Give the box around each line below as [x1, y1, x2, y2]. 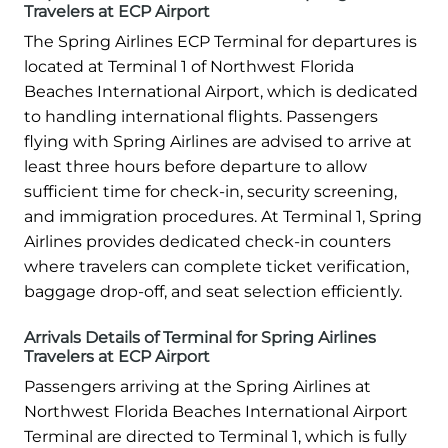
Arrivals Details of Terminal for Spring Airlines [24, 328, 376, 348]
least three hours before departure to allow [24, 157, 367, 177]
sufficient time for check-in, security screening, [24, 182, 397, 202]
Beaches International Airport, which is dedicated [24, 82, 418, 102]
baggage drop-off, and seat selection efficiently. [24, 282, 402, 302]
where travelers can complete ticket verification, [24, 257, 409, 277]
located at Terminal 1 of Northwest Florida [24, 57, 354, 77]
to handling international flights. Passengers [24, 107, 378, 127]
